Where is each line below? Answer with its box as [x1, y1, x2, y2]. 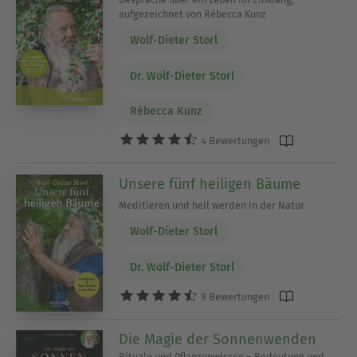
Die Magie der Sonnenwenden [119, 331, 317, 349]
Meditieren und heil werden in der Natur [119, 198, 305, 211]
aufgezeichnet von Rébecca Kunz [119, 7, 267, 20]
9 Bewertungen [198, 290, 270, 303]
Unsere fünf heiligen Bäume [119, 175, 301, 193]
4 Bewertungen [198, 135, 270, 147]
